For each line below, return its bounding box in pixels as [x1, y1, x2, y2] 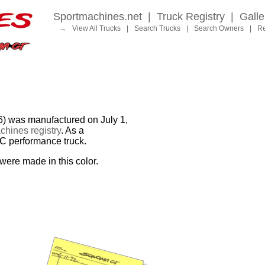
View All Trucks [72, 24, 121, 33]
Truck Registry [157, 11, 225, 22]
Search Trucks [134, 24, 180, 33]
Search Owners [194, 24, 244, 33]
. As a [61, 125, 84, 136]
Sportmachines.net [53, 11, 142, 22]
